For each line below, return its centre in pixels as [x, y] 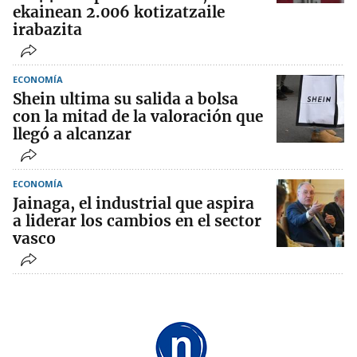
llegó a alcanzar [72, 133]
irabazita [47, 29]
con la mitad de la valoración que [138, 116]
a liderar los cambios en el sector [137, 220]
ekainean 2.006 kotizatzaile [119, 12]
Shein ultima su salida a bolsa [126, 98]
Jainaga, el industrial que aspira [133, 203]
